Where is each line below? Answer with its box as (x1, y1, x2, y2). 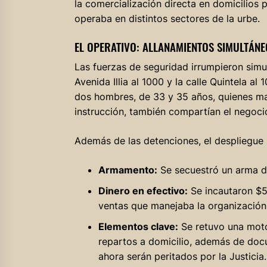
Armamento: (98, 164, 157, 176)
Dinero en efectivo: (98, 185, 188, 197)
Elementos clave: (98, 221, 178, 233)
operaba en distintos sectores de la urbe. (74, 13, 260, 25)
